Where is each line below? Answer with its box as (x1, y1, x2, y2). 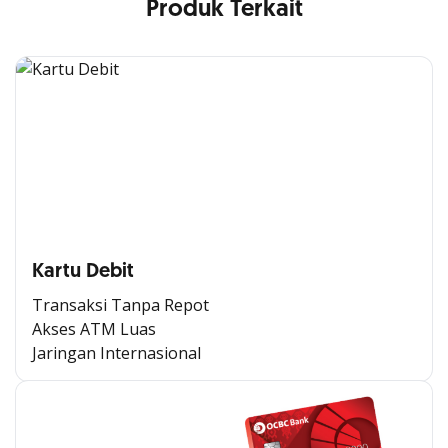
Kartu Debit (32, 258, 134, 284)
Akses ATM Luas (32, 318, 156, 340)
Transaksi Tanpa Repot (32, 294, 209, 316)
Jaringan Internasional (32, 342, 201, 364)
